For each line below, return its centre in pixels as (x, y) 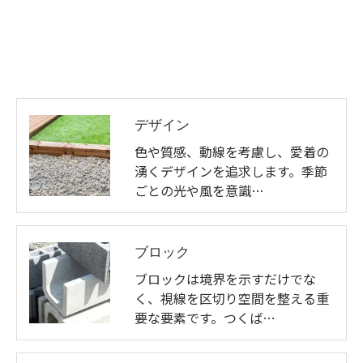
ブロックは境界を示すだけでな (225, 279)
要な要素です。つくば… (205, 318)
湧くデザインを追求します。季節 (231, 171)
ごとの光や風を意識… (199, 190)
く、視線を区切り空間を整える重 (232, 298)
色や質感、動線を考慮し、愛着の (232, 152)
